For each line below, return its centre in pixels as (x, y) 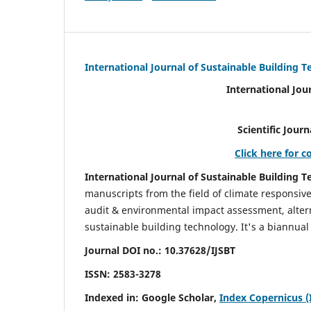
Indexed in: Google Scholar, (152, 298)
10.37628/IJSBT (200, 251)
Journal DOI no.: (125, 251)
